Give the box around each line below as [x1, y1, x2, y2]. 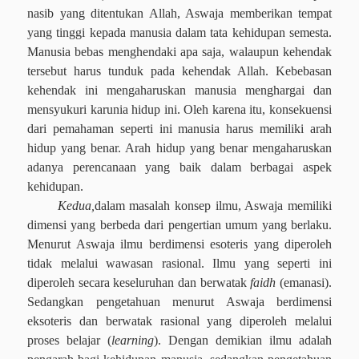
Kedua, [57, 199, 95, 212]
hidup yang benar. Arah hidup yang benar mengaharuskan [27, 141, 332, 155]
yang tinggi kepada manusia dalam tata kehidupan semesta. [27, 26, 332, 39]
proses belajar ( [27, 333, 111, 347]
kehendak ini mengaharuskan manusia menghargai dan [27, 83, 332, 97]
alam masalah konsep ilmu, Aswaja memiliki [100, 199, 332, 212]
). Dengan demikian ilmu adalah [154, 333, 332, 347]
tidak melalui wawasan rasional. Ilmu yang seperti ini [27, 256, 332, 270]
